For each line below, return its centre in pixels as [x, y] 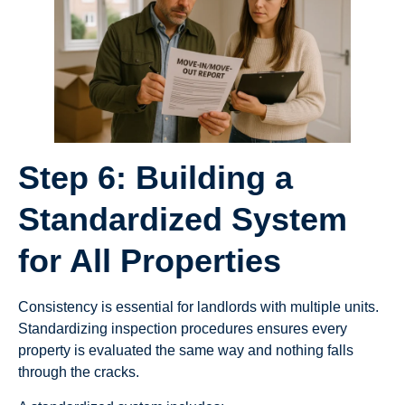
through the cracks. [79, 372]
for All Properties [150, 261]
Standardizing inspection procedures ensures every [183, 329]
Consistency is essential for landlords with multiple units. [198, 307]
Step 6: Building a [155, 178]
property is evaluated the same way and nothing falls [186, 351]
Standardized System [183, 220]
